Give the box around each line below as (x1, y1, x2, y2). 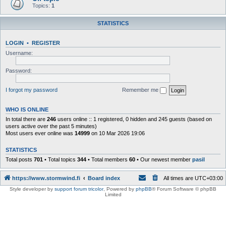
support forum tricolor (54, 186, 103, 192)
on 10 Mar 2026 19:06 (90, 130, 145, 136)
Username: (6, 50, 33, 56)
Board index (88, 175, 120, 181)
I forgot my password (6, 86, 58, 93)
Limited (104, 192, 122, 197)
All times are (163, 175, 195, 181)
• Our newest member (135, 156, 192, 162)
